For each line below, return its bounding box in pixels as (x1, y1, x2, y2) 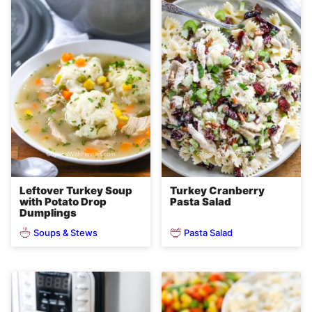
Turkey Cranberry (170, 184, 265, 198)
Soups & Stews (33, 226, 97, 238)
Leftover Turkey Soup (19, 184, 132, 198)
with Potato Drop (19, 195, 107, 209)
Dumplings (19, 206, 77, 220)
